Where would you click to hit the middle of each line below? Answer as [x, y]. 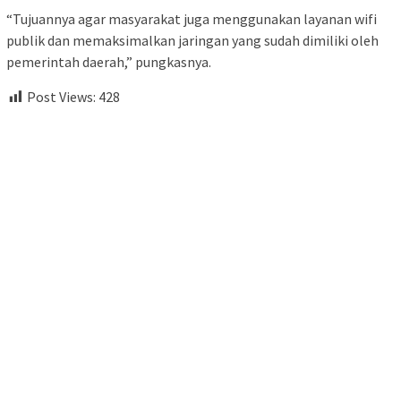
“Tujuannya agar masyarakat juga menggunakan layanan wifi [192, 19]
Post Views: [61, 97]
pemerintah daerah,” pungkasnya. [109, 62]
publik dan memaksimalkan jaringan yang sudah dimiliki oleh [192, 41]
